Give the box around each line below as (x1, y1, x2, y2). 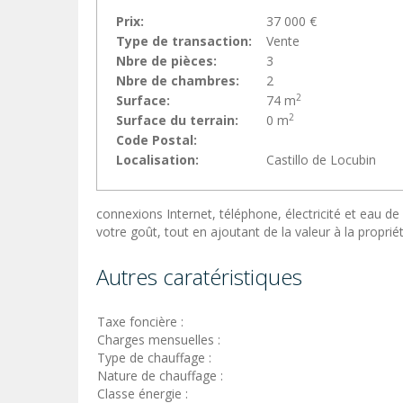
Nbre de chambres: (116, 72, 239, 90)
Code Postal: (116, 131, 197, 149)
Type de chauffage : (97, 349, 215, 367)
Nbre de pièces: (116, 52, 217, 70)
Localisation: (116, 151, 199, 169)
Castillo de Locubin (266, 151, 376, 169)
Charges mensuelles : (97, 331, 224, 349)
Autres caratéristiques (96, 262, 302, 292)
